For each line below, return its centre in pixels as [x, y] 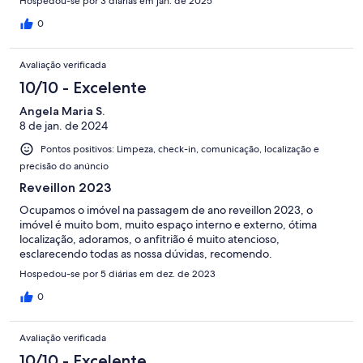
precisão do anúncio [64, 167]
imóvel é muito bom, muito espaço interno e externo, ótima [168, 225]
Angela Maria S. [62, 111]
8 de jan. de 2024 [64, 126]
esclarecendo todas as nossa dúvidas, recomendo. [146, 254]
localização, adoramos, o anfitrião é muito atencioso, [149, 239]
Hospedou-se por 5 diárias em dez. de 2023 [117, 274]
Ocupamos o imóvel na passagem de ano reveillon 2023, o [166, 210]
